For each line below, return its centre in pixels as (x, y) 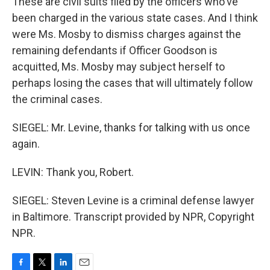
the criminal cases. (57, 99)
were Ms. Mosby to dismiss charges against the (127, 34)
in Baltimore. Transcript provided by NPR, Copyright (133, 217)
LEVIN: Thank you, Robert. (73, 172)
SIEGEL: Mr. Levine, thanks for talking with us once (131, 127)
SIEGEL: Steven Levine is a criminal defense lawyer (133, 200)
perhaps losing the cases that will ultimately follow (133, 83)
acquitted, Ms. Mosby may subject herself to (118, 67)
